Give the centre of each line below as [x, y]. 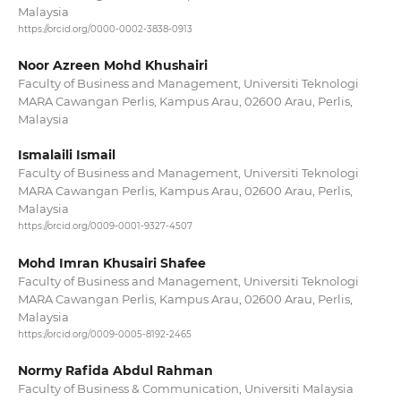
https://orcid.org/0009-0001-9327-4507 [105, 226]
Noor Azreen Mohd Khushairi [112, 66]
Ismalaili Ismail [66, 155]
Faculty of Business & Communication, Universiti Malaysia [185, 388]
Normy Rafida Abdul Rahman [115, 370]
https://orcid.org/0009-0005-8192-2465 [104, 334]
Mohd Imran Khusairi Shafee [111, 263]
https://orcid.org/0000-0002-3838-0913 [105, 30]
